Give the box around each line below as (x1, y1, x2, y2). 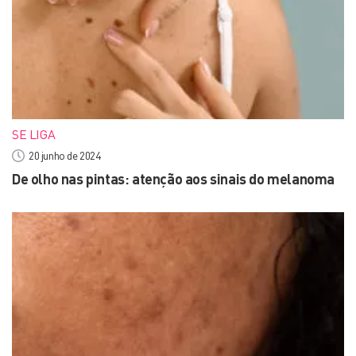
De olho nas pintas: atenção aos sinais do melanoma (12, 170, 335, 188)
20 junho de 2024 (29, 149, 101, 162)
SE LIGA (12, 126, 56, 142)
